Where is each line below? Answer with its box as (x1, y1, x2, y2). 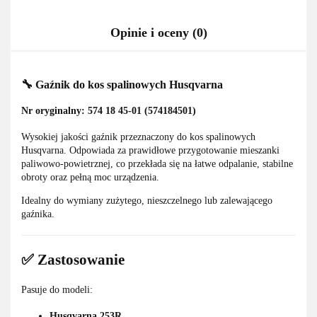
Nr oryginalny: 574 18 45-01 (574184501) (21, 105, 196, 117)
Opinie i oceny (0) (110, 25, 207, 40)
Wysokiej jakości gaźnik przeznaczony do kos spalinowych (21, 132, 255, 143)
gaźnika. (21, 209, 54, 220)
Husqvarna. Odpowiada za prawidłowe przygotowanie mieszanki (21, 145, 279, 156)
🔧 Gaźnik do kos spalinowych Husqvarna (21, 77, 223, 91)
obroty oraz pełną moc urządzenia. (21, 172, 159, 183)
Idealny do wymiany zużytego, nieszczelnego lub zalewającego (21, 195, 272, 207)
